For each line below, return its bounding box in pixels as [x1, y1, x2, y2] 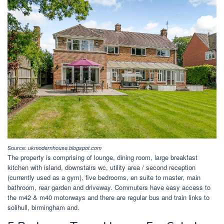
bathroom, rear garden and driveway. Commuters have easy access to [7, 182, 210, 192]
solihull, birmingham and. [7, 202, 79, 212]
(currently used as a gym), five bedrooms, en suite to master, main [7, 172, 200, 182]
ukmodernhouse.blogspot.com [28, 143, 101, 151]
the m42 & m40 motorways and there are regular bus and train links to [7, 192, 209, 202]
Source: [7, 143, 28, 151]
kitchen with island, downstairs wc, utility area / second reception [7, 162, 195, 172]
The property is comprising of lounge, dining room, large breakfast [7, 152, 197, 162]
